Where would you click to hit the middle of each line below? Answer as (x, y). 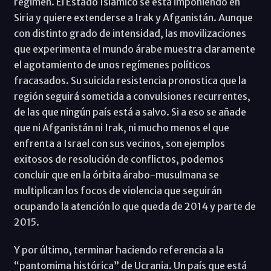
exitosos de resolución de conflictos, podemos (119, 159)
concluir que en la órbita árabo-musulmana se (116, 175)
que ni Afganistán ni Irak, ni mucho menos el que (121, 128)
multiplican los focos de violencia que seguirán (118, 191)
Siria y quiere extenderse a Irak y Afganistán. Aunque (133, 18)
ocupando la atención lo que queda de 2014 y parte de (135, 207)
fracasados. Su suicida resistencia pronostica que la (130, 81)
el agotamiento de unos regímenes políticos (112, 65)
